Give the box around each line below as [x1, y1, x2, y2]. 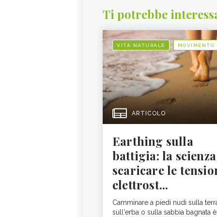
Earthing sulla [112, 133, 193, 149]
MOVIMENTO [177, 43, 215, 48]
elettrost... [112, 177, 169, 192]
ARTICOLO [132, 110, 166, 117]
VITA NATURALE [117, 43, 165, 48]
